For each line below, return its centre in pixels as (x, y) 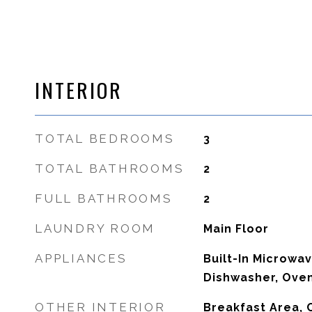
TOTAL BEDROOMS (105, 139)
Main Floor (236, 229)
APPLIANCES (81, 258)
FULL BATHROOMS (104, 198)
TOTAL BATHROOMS (110, 169)
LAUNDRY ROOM (95, 228)
